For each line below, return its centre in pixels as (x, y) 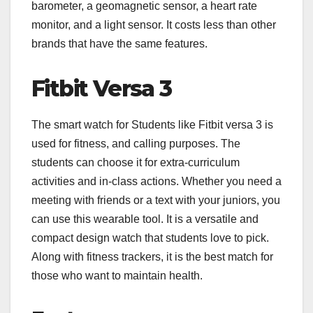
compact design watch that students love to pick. (150, 238)
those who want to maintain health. (117, 276)
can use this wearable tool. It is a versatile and (145, 219)
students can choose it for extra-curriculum (136, 163)
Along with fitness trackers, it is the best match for (152, 257)
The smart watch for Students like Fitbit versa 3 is (152, 125)
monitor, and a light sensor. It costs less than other (154, 25)
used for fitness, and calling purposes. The (136, 144)
